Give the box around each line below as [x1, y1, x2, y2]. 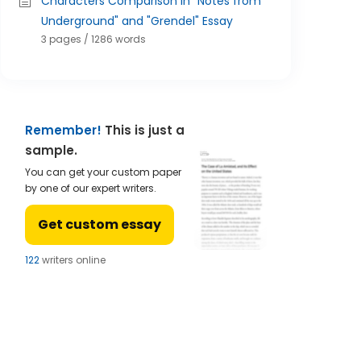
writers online [39, 253, 106, 267]
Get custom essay [38, 215, 161, 234]
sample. [25, 142, 77, 159]
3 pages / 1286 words [41, 32, 146, 46]
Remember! [25, 122, 102, 139]
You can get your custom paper [25, 165, 181, 179]
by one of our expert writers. [25, 181, 156, 195]
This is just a [102, 122, 185, 139]
